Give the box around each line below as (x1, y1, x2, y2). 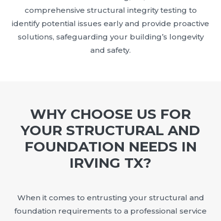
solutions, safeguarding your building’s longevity (17, 32, 204, 42)
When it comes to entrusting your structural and (17, 193, 204, 203)
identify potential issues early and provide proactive (12, 19, 209, 29)
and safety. (90, 45, 131, 55)
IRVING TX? (70, 154, 151, 172)
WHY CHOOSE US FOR (30, 106, 191, 123)
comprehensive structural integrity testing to (24, 5, 197, 15)
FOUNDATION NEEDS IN (24, 138, 197, 155)
